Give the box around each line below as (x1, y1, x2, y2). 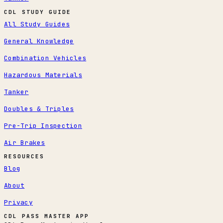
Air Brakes (4, 138, 45, 147)
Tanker (4, 88, 29, 97)
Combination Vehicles (4, 54, 87, 63)
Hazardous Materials (4, 71, 82, 80)
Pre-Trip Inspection (4, 121, 82, 130)
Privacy (4, 198, 33, 207)
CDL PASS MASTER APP (4, 213, 89, 220)
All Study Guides (4, 20, 70, 29)
